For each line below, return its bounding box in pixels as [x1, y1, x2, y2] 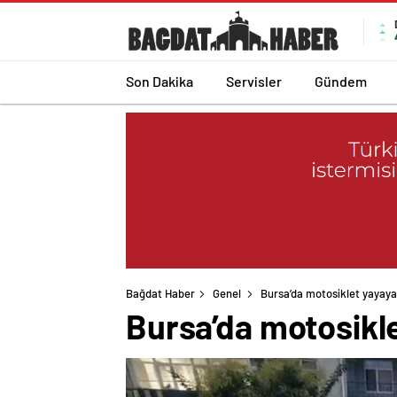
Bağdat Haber [126, 286, 195, 301]
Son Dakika [126, 72, 193, 90]
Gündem [315, 72, 367, 90]
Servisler [226, 72, 282, 90]
